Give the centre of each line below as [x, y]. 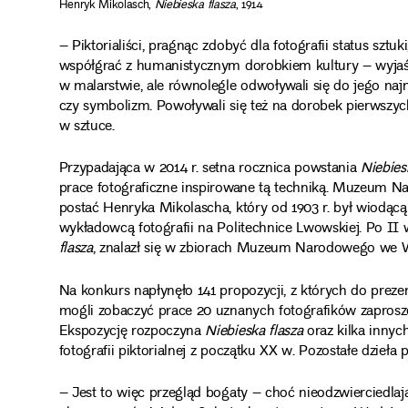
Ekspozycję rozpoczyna [132, 331]
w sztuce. [87, 127]
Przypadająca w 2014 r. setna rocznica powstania [210, 169]
